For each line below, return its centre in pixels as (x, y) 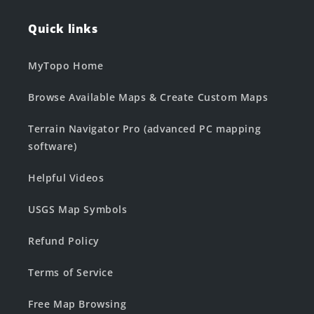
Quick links (63, 29)
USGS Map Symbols (78, 209)
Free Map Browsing (77, 304)
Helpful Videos (66, 178)
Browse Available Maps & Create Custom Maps (148, 97)
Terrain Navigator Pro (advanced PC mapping (145, 129)
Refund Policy (64, 241)
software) (53, 146)
